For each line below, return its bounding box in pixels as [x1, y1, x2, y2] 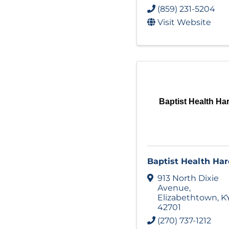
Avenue [157, 182, 189, 193]
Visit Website [157, 17, 211, 28]
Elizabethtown [157, 192, 217, 202]
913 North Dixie [157, 173, 219, 183]
